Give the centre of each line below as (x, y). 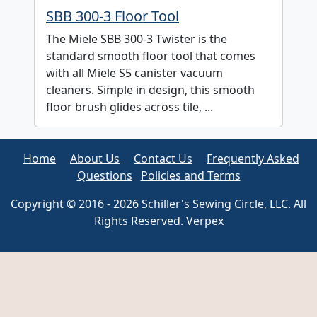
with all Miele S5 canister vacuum (134, 73)
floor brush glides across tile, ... (129, 107)
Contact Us (163, 159)
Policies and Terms (190, 176)
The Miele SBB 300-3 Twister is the (137, 39)
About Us (95, 159)
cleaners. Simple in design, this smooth (150, 90)
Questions (104, 176)
